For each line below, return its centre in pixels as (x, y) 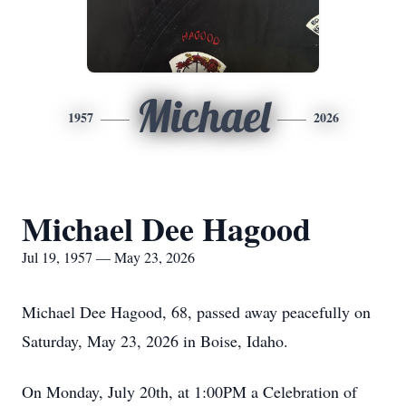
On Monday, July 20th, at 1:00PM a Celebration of (189, 391)
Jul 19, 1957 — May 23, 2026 (108, 257)
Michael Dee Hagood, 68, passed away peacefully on (196, 312)
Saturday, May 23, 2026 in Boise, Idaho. (155, 341)
